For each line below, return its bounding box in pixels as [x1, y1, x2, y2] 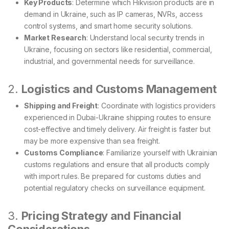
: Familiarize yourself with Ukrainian [103, 148, 218, 157]
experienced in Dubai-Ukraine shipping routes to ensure [24, 113, 211, 122]
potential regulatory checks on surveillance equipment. [24, 184, 205, 193]
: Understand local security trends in [86, 33, 204, 42]
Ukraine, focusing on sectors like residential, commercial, [24, 45, 212, 54]
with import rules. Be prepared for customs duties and [24, 172, 201, 181]
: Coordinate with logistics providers [98, 101, 216, 110]
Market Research [24, 33, 86, 42]
